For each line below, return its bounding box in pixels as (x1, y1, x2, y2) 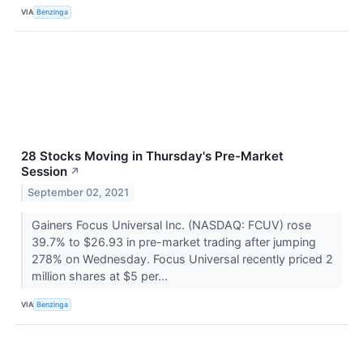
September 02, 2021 (28, 186, 130, 199)
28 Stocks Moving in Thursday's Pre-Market (21, 148, 284, 164)
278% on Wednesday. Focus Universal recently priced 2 (31, 251, 333, 266)
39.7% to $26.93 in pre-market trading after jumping (31, 234, 316, 249)
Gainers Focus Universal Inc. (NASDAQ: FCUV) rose (31, 217, 311, 232)
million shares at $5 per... (31, 268, 171, 283)
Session (21, 164, 67, 180)
